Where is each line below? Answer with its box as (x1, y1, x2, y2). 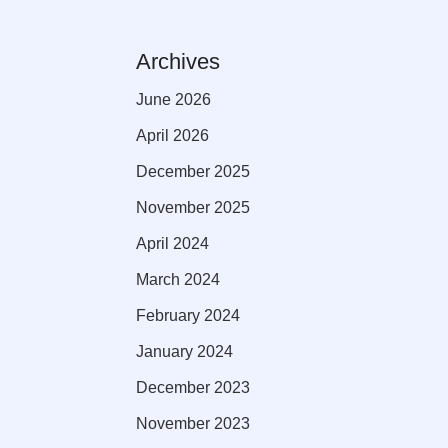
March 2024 (136, 270, 220, 288)
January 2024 (136, 342, 233, 360)
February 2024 (136, 306, 240, 324)
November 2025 (136, 198, 250, 216)
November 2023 (136, 414, 250, 432)
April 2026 (136, 126, 209, 144)
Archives (136, 48, 220, 74)
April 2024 (136, 234, 209, 252)
